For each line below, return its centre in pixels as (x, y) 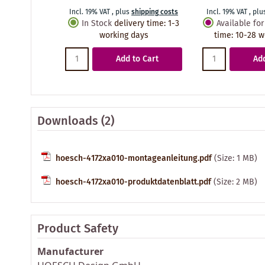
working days (124, 35)
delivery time (139, 23)
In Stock (97, 23)
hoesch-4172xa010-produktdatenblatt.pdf (133, 182)
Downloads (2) (76, 121)
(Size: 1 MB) (236, 158)
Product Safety (78, 229)
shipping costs (155, 12)
